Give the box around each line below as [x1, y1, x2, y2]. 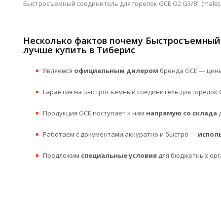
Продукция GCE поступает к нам [43, 108, 146, 117]
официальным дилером [74, 66, 158, 75]
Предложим [43, 150, 81, 160]
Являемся [43, 66, 74, 75]
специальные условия [81, 150, 157, 160]
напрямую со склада [146, 108, 217, 117]
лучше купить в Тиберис [23, 43, 135, 56]
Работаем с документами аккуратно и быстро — [43, 129, 198, 139]
